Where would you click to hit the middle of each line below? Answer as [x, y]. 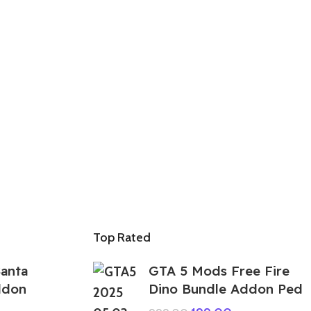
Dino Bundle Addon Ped [226, 288]
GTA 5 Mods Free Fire [219, 270]
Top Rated [122, 237]
